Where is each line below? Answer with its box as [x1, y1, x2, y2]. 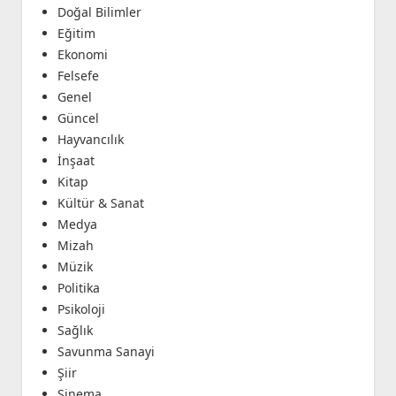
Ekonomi [57, 46, 108, 64]
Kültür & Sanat [57, 194, 144, 212]
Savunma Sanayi [57, 343, 155, 361]
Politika [57, 279, 100, 297]
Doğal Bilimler [57, 4, 141, 21]
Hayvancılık [57, 131, 124, 148]
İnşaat [57, 152, 95, 170]
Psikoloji [57, 301, 105, 318]
